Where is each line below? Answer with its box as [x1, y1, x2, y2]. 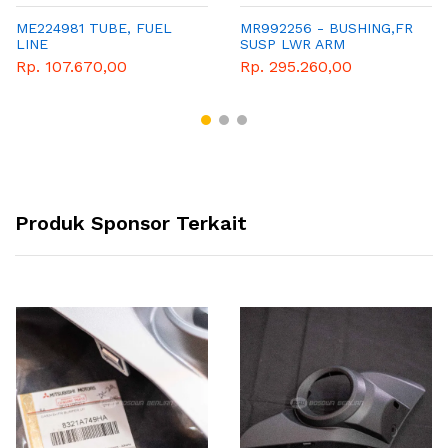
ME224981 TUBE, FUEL [16, 20, 172, 37]
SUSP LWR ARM [240, 36, 345, 53]
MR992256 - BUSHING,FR [240, 20, 413, 37]
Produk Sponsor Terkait [15, 211, 247, 236]
